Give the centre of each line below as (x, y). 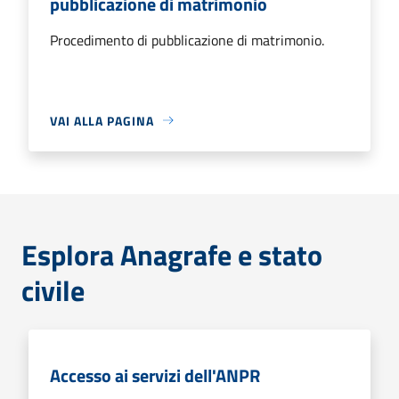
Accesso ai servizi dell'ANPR (155, 375)
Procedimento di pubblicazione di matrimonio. (187, 40)
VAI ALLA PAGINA (102, 120)
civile (53, 290)
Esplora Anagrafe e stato (172, 254)
